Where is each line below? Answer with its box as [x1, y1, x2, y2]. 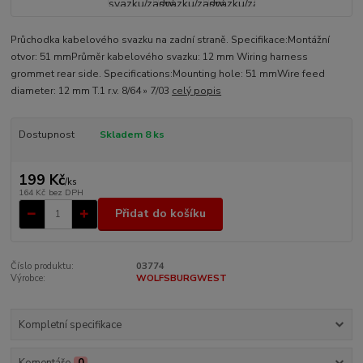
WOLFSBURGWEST [135, 271, 227, 284]
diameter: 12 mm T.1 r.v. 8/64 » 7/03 [11, 83, 173, 97]
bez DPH [48, 186, 83, 199]
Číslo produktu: [11, 259, 75, 272]
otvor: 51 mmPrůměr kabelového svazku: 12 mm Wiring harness [11, 49, 309, 63]
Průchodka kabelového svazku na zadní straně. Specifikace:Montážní [11, 32, 331, 46]
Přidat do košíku [115, 206, 206, 222]
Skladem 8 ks [99, 127, 164, 141]
